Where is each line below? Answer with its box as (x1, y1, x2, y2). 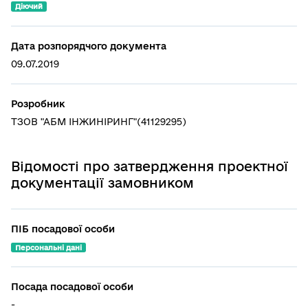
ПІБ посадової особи (11, 223, 115, 234)
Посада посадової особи (11, 281, 133, 293)
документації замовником (11, 175, 194, 190)
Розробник (11, 98, 65, 109)
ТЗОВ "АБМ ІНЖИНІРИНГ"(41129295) (11, 115, 186, 127)
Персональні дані (14, 243, 82, 252)
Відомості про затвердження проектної (11, 158, 288, 174)
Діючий (14, 1, 43, 10)
